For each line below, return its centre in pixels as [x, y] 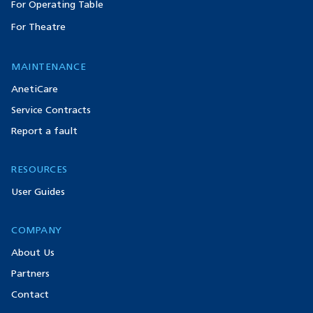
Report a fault [44, 131]
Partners [30, 273]
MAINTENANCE [49, 66]
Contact [30, 294]
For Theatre [38, 27]
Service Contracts [51, 110]
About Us [33, 252]
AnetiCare [35, 89]
